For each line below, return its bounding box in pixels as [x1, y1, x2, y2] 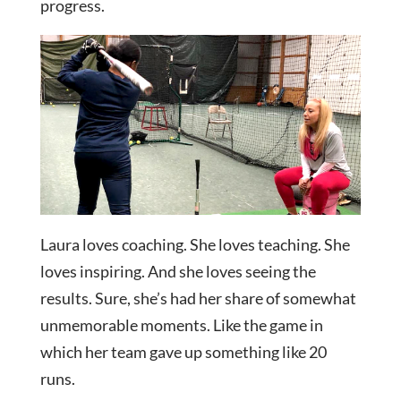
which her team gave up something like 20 [39, 342, 327, 363]
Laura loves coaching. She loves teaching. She [39, 235, 350, 255]
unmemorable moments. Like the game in [39, 315, 323, 336]
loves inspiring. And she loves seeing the [39, 261, 316, 282]
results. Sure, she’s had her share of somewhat [39, 288, 356, 309]
